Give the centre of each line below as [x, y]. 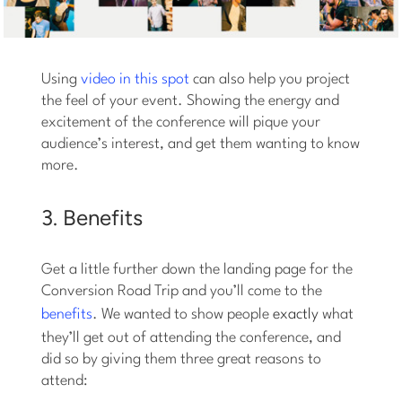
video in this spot [135, 79]
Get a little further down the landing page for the [197, 269]
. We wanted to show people [183, 314]
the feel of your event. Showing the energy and [191, 100]
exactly [296, 314]
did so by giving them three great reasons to [182, 359]
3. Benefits [92, 217]
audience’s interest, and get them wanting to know [201, 144]
